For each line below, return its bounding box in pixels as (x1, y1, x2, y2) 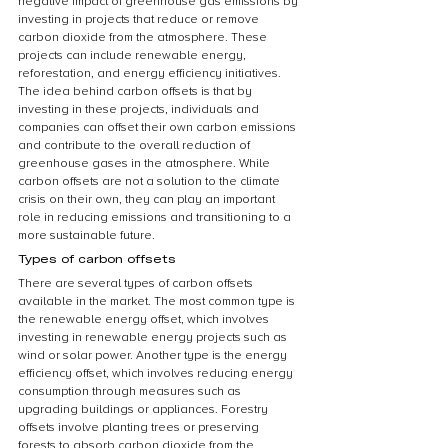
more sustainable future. (18, 228, 155, 243)
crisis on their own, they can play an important (18, 192, 278, 207)
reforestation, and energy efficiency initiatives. (18, 66, 284, 81)
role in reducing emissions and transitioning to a (18, 210, 294, 225)
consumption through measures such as (18, 384, 244, 399)
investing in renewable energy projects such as (18, 330, 290, 345)
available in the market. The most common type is (18, 294, 298, 309)
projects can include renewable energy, (18, 48, 249, 63)
